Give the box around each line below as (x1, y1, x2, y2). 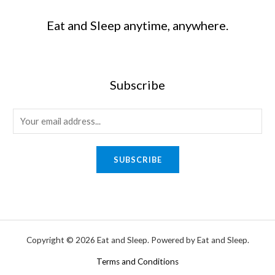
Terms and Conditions (96, 256, 179, 266)
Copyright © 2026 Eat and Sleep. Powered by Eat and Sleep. (26, 234, 249, 245)
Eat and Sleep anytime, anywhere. (47, 17, 228, 33)
